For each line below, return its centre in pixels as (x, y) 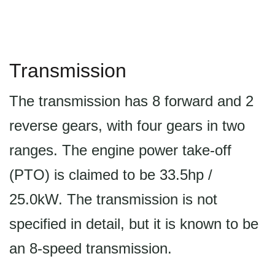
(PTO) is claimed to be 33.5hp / (111, 175)
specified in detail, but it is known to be (134, 224)
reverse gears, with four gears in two (127, 126)
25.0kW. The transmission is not (113, 199)
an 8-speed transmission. (91, 248)
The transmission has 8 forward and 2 (131, 101)
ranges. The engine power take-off (120, 150)
